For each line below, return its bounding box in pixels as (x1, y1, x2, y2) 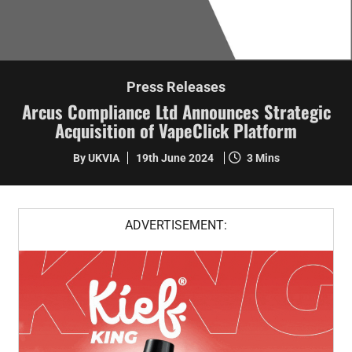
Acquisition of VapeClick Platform (55, 117, 297, 144)
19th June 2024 (135, 152, 216, 165)
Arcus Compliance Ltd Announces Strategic (21, 98, 331, 125)
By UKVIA (72, 152, 119, 165)
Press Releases (126, 79, 225, 96)
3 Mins (246, 152, 280, 165)
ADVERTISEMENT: (125, 217, 227, 233)
